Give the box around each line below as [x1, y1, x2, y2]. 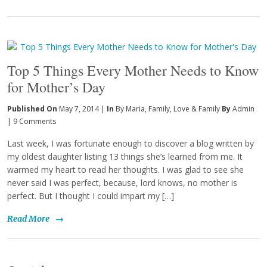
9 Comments [13, 116, 56, 127]
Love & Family [173, 104, 220, 114]
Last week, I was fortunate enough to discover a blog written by [7, 138, 254, 150]
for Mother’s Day [7, 77, 105, 97]
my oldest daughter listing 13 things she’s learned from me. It [7, 151, 243, 163]
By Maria [116, 104, 145, 114]
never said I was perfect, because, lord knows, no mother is [7, 177, 237, 189]
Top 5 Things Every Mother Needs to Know [7, 61, 259, 80]
